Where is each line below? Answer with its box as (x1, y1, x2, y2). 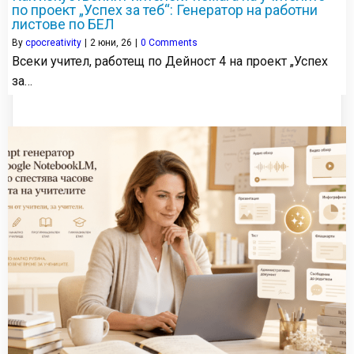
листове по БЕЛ (12, 16, 115, 33)
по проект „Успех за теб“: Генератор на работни (12, 2, 318, 19)
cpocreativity (25, 37, 81, 49)
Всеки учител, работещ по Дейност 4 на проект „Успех (12, 54, 328, 70)
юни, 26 (98, 37, 132, 49)
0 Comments (141, 37, 198, 49)
